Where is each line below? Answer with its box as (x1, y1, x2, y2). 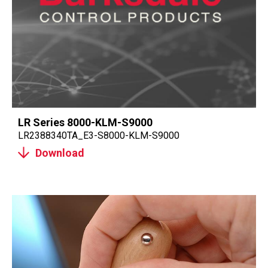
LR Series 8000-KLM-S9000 (18, 116, 153, 129)
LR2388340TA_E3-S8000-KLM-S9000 (18, 130, 179, 141)
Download (35, 146, 84, 159)
